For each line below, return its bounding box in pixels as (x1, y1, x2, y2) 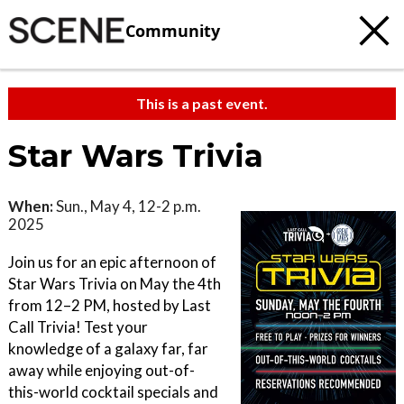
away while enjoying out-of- (8, 361, 195, 380)
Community (125, 19, 220, 41)
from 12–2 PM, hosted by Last (8, 296, 211, 315)
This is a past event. (136, 95, 268, 112)
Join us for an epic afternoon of (8, 252, 216, 271)
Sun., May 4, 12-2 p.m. (53, 197, 201, 216)
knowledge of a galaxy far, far (8, 339, 208, 358)
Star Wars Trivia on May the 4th (8, 274, 221, 293)
